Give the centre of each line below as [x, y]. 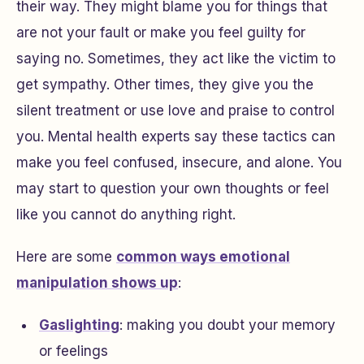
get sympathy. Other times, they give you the [165, 84]
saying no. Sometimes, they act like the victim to [176, 58]
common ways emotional [203, 257]
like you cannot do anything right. [126, 214]
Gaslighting [79, 325]
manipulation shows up [97, 283]
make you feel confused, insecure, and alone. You [179, 162]
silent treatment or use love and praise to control [175, 110]
